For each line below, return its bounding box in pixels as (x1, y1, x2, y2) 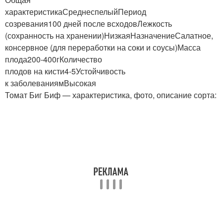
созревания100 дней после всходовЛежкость (5, 17, 172, 29)
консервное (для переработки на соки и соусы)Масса (5, 41, 201, 53)
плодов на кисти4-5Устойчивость (5, 65, 125, 77)
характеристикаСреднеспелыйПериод (5, 5, 146, 17)
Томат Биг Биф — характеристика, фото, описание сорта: (5, 89, 217, 101)
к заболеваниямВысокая (5, 77, 96, 89)
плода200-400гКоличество (5, 53, 102, 65)
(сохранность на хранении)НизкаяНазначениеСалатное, (5, 29, 213, 41)
